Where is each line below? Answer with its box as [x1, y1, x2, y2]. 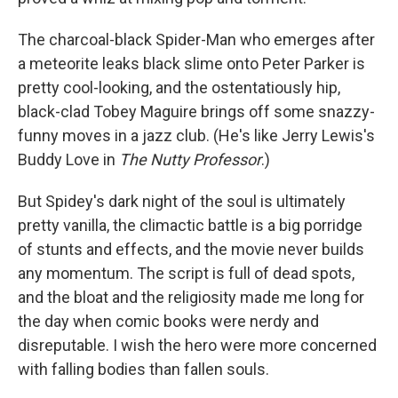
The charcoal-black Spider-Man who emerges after [18, 30, 375, 50]
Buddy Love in [18, 150, 119, 170]
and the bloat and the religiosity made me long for [18, 288, 364, 307]
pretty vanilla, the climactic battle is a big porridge [18, 216, 362, 235]
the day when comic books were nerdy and [18, 312, 319, 331]
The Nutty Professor [119, 150, 261, 170]
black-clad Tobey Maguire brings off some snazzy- [18, 102, 375, 122]
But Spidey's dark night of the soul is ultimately [18, 192, 346, 211]
